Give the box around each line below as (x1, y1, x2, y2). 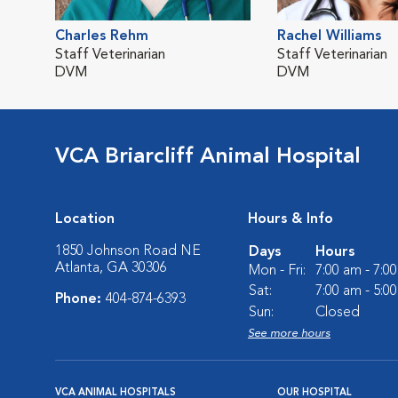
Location (55, 212, 115, 227)
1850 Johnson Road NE (55, 244, 201, 259)
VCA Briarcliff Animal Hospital (55, 147, 361, 168)
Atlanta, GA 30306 (55, 261, 167, 275)
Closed (315, 306, 360, 320)
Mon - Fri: (249, 264, 306, 278)
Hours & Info (248, 212, 333, 227)
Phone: (55, 292, 106, 306)
